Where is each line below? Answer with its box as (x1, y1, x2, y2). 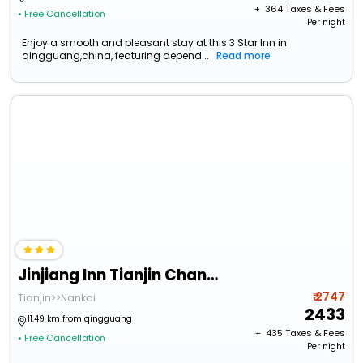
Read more (216, 49, 271, 63)
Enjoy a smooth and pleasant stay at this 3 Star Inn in (22, 36, 288, 50)
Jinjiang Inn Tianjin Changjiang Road (207, 264, 219, 287)
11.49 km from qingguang (28, 313, 133, 326)
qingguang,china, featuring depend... (22, 49, 210, 63)
